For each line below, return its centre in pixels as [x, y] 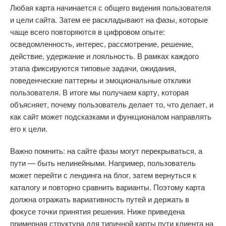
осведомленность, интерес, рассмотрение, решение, [102, 44]
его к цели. [29, 128]
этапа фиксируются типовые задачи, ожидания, [93, 68]
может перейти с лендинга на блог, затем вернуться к [103, 175]
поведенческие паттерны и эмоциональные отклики [100, 80]
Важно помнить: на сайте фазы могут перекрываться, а [106, 151]
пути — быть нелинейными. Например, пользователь [103, 163]
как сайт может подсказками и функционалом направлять [111, 116]
